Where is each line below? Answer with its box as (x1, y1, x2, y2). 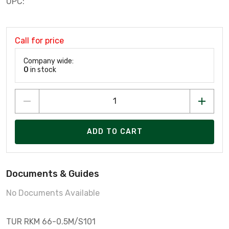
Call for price (15, 35, 64, 45)
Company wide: (24, 56, 74, 65)
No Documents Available (6, 188, 100, 198)
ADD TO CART (86, 127, 143, 136)
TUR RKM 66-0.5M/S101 (6, 216, 96, 226)
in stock (29, 65, 56, 74)
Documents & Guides (6, 168, 99, 179)
